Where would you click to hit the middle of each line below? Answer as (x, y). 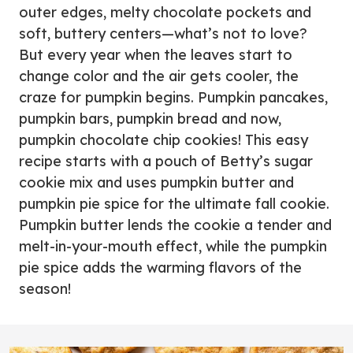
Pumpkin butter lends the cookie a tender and (175, 225)
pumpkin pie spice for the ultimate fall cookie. (174, 204)
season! (45, 289)
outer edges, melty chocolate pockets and (165, 12)
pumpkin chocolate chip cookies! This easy (163, 140)
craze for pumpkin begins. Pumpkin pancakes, (173, 97)
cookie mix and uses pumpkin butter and (156, 182)
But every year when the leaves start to (156, 55)
